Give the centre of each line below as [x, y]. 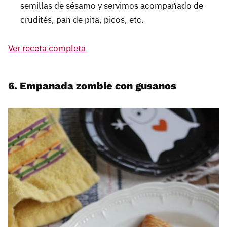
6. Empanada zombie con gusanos [92, 86]
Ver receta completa [47, 48]
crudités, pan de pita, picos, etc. [82, 20]
